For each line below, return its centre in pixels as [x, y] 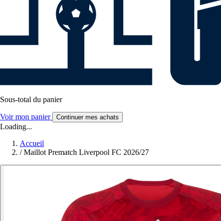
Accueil [32, 144]
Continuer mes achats [88, 117]
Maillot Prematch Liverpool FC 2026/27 [86, 152]
